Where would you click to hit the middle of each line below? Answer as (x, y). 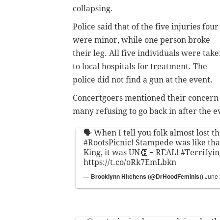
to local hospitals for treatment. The (140, 66)
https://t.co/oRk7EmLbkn (130, 162)
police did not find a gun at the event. (144, 80)
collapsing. (94, 8)
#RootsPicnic (107, 142)
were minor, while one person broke (141, 40)
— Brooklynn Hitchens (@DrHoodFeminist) (144, 176)
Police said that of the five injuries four (146, 27)
